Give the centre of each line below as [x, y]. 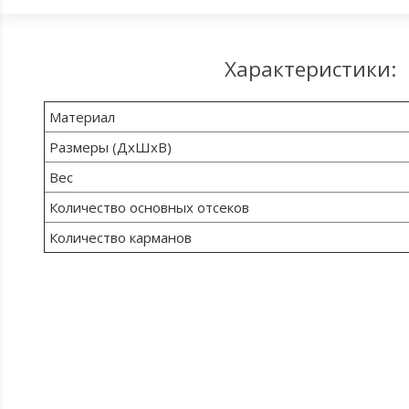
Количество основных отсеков [149, 207]
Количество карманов [120, 237]
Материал [82, 117]
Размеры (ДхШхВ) [110, 147]
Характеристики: [310, 69]
